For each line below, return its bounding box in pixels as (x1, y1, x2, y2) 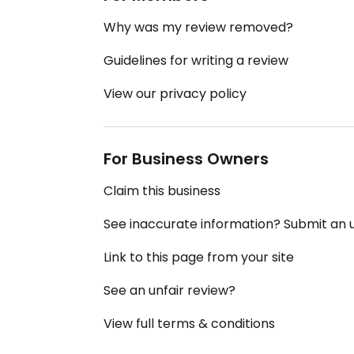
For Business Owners (104, 148, 269, 171)
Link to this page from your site (104, 248, 294, 267)
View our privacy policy (104, 85, 247, 104)
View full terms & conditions (104, 314, 275, 333)
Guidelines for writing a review (104, 51, 288, 70)
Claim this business (104, 182, 220, 201)
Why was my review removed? (104, 18, 293, 37)
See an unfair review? (104, 281, 235, 300)
